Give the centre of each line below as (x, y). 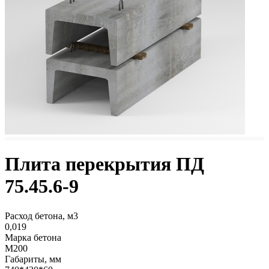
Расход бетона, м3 (41, 216)
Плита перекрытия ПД (104, 164)
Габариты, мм (33, 259)
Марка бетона (33, 237)
